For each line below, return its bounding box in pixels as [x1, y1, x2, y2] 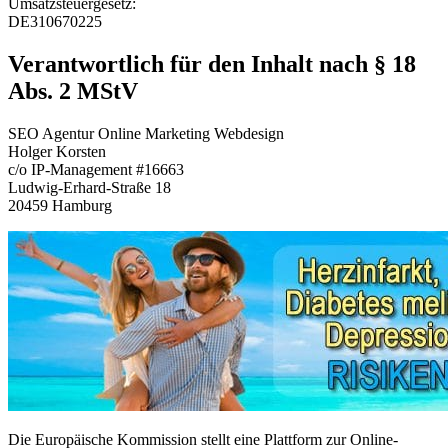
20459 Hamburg [8, 196, 112, 214]
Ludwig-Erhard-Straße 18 [8, 178, 171, 196]
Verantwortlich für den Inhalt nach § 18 [8, 51, 416, 77]
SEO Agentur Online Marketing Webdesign [8, 124, 284, 142]
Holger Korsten [8, 142, 106, 160]
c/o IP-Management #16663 [8, 160, 184, 178]
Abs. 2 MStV [8, 78, 138, 104]
